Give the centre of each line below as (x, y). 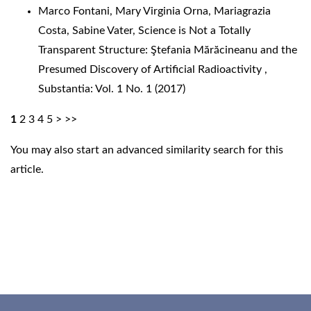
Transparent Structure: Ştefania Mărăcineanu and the (168, 50)
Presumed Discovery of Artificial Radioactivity (151, 69)
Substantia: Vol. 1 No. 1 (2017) (112, 89)
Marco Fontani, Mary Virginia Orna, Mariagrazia (154, 11)
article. (27, 169)
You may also (43, 150)
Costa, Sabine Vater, (88, 30)
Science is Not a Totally (194, 30)
